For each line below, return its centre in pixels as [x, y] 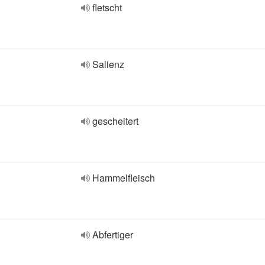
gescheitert [115, 121]
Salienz [108, 64]
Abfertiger [113, 235]
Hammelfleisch [124, 178]
